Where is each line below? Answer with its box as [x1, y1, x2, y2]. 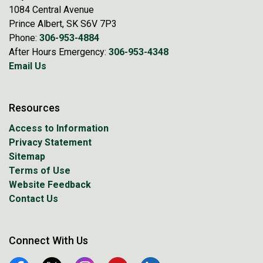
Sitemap [9, 151, 45, 162]
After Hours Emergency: [9, 46, 109, 58]
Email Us [9, 60, 46, 72]
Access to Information [9, 123, 109, 134]
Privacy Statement [9, 137, 92, 148]
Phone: [9, 32, 39, 43]
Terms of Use [9, 165, 70, 176]
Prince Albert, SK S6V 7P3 [9, 18, 117, 29]
